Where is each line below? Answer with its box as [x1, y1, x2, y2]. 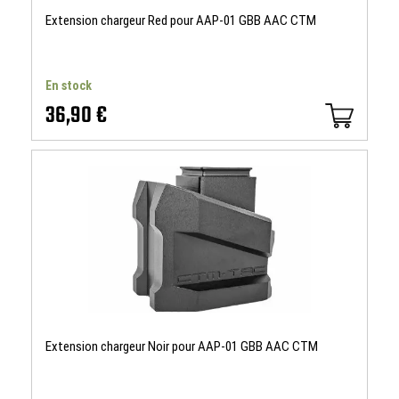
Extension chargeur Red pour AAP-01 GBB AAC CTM [45, 12, 316, 28]
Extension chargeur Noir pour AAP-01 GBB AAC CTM [45, 338, 318, 354]
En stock [45, 78, 92, 93]
